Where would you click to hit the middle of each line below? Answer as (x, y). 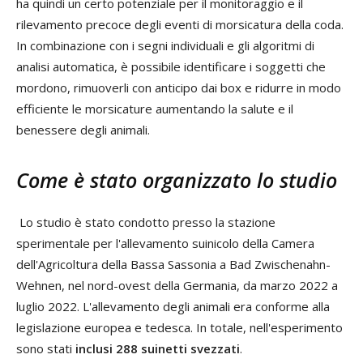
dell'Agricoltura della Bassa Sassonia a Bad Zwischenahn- (173, 264)
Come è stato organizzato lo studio (177, 179)
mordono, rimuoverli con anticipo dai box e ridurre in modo (179, 87)
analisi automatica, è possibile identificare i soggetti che (171, 66)
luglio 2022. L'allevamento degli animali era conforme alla (173, 306)
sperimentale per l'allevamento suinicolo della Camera (165, 243)
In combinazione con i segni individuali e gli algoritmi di (165, 45)
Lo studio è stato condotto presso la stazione (147, 222)
